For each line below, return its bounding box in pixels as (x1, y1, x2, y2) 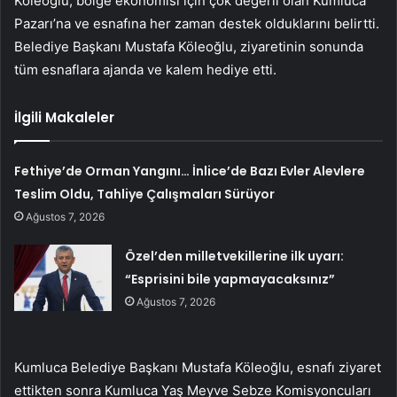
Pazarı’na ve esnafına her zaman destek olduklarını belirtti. (14, 14, 379, 32)
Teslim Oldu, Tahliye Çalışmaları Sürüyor (14, 184, 276, 203)
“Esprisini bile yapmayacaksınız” (125, 269, 336, 288)
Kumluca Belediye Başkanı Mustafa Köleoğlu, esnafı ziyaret (14, 358, 381, 376)
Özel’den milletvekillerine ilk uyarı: (125, 246, 345, 265)
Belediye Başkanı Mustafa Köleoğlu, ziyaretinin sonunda (14, 37, 363, 55)
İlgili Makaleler (14, 107, 114, 127)
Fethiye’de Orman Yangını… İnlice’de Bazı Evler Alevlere (14, 161, 366, 180)
